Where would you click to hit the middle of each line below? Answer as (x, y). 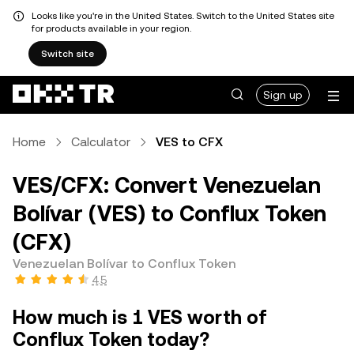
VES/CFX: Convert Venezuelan (167, 185)
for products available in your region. (111, 28)
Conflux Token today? (111, 340)
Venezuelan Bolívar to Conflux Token (124, 264)
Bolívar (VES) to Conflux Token (169, 213)
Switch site (68, 54)
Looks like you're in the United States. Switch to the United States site (183, 16)
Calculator (101, 142)
